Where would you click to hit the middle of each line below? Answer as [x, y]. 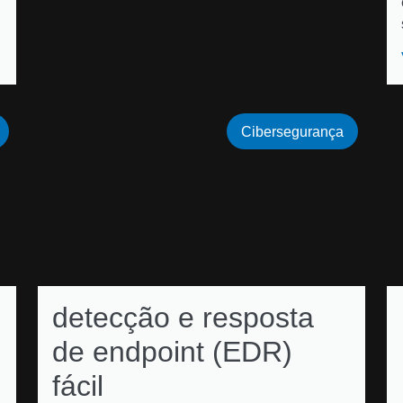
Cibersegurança [292, 132]
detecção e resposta [183, 318]
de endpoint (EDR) [172, 352]
